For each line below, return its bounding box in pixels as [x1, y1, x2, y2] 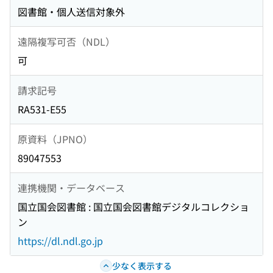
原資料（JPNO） [18, 131, 93, 146]
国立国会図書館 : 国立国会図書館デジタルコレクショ [18, 199, 249, 214]
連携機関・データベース [18, 180, 125, 195]
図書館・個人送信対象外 [18, 4, 125, 19]
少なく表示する [112, 259, 172, 272]
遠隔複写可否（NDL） [18, 34, 115, 49]
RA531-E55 [18, 102, 66, 117]
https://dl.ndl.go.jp [18, 233, 103, 249]
